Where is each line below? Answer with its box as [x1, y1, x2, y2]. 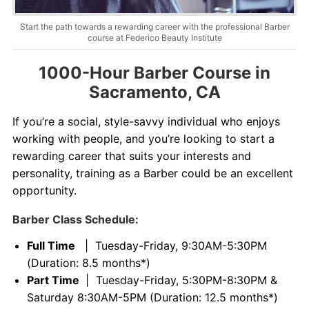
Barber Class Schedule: [12, 212, 139, 226]
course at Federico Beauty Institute [87, 32, 222, 43]
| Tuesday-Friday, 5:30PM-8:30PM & [81, 272, 277, 287]
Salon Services [9, 32, 74, 46]
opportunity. [12, 183, 77, 197]
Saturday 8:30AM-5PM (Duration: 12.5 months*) [26, 290, 278, 304]
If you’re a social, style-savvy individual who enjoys [12, 114, 280, 128]
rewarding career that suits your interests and [12, 148, 251, 163]
